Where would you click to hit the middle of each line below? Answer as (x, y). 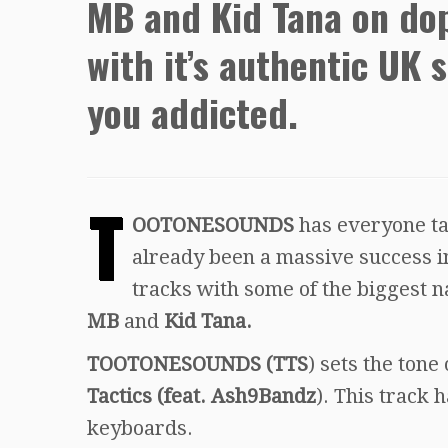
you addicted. (192, 111)
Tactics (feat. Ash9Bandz (201, 395)
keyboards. (140, 427)
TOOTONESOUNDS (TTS (197, 363)
